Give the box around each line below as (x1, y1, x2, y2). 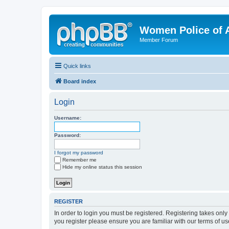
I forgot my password (54, 149, 103, 155)
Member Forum (140, 37, 178, 43)
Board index (63, 78, 96, 84)
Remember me (62, 156, 97, 163)
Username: (54, 114, 81, 121)
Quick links (63, 62, 91, 69)
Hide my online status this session (62, 164, 142, 170)
